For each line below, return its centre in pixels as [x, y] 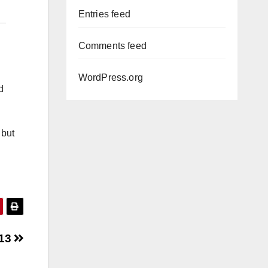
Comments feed [112, 46]
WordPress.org [111, 77]
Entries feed [104, 14]
